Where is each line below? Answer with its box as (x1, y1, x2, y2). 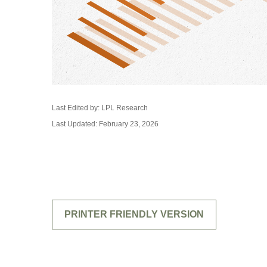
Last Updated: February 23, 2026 (52, 120, 159, 128)
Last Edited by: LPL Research (52, 104, 148, 112)
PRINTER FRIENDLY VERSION (64, 209, 204, 219)
